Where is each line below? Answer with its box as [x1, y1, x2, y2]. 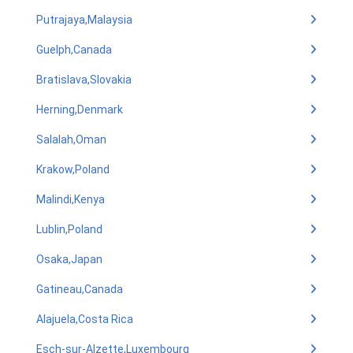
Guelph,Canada [36, 43, 112, 56]
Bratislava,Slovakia [36, 73, 132, 86]
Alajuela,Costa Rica [36, 313, 133, 325]
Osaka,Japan [36, 253, 102, 266]
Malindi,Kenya [36, 193, 105, 206]
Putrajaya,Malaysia [36, 13, 132, 26]
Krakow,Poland [36, 163, 110, 176]
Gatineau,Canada [36, 283, 123, 295]
